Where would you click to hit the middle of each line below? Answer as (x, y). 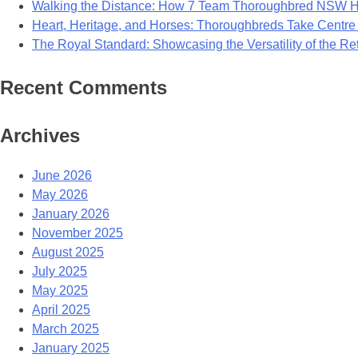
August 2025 (68, 253)
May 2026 (60, 195)
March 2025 (66, 329)
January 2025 (71, 348)
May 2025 (60, 291)
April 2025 (61, 310)
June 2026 (62, 176)
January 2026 (71, 214)
